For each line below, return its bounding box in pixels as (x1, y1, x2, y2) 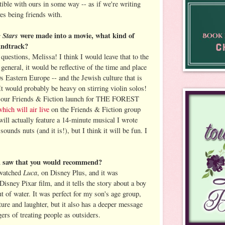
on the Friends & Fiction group (49, 104, 141, 114)
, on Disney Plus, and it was (37, 167, 118, 177)
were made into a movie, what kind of (20, 30, 135, 41)
